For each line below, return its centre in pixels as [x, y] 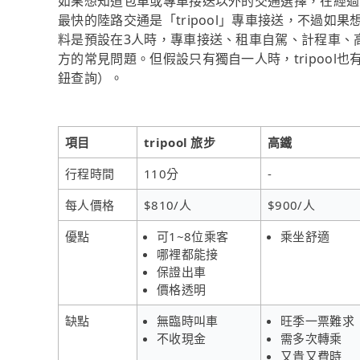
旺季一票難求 [317, 320]
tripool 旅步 [180, 142]
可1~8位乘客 [193, 236]
